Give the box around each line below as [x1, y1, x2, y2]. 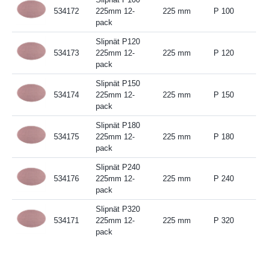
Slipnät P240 [95, 162, 140, 172]
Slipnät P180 [95, 120, 140, 130]
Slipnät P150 [95, 78, 140, 88]
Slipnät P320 [95, 204, 140, 214]
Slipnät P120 [95, 36, 140, 46]
